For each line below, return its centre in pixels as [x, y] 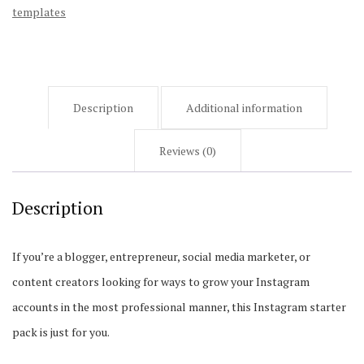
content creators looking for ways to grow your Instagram [161, 281]
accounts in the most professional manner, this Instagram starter [179, 306]
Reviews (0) [188, 150]
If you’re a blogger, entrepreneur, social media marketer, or [161, 256]
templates [39, 11]
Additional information [244, 107]
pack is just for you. [61, 331]
